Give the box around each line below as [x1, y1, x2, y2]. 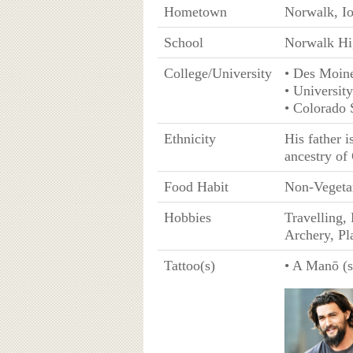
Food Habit [163, 178, 229, 195]
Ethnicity [163, 130, 216, 147]
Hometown [163, 3, 227, 20]
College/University [163, 65, 272, 81]
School [163, 34, 203, 50]
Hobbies [163, 209, 211, 225]
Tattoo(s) [163, 257, 215, 273]
